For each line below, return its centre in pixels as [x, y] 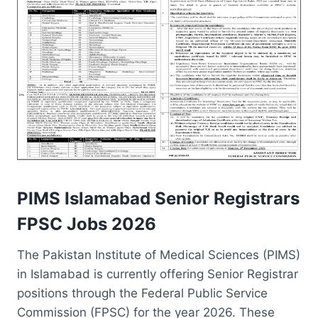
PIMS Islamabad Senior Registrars [158, 198]
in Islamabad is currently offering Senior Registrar [158, 274]
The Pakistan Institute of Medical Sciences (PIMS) [159, 254]
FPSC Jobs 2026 [87, 224]
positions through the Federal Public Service [142, 293]
